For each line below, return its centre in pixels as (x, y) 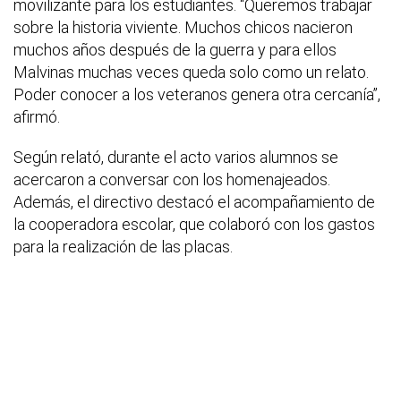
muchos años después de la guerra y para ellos (175, 50)
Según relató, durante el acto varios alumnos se (176, 158)
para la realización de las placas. (123, 247)
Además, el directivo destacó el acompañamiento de (194, 202)
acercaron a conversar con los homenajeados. (172, 180)
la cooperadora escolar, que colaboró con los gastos (194, 225)
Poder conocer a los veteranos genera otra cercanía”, (197, 95)
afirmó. (37, 117)
